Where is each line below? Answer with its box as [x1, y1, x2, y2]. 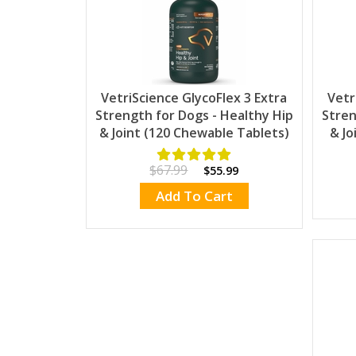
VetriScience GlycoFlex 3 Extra [101, 88, 288, 106]
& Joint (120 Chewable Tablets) [99, 123, 289, 141]
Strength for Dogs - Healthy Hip [95, 106, 293, 124]
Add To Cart [155, 187, 233, 206]
